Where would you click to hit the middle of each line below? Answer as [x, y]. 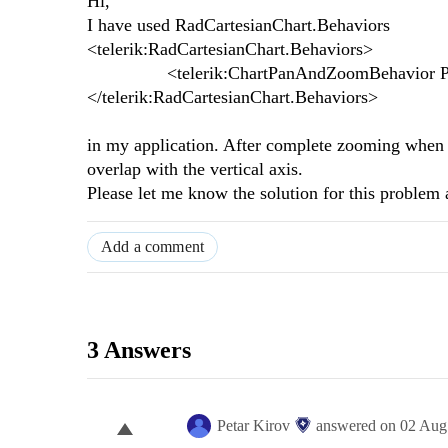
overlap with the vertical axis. [195, 168]
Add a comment [153, 246]
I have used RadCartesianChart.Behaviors [238, 24]
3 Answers [139, 349]
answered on [358, 426]
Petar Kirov [253, 426]
